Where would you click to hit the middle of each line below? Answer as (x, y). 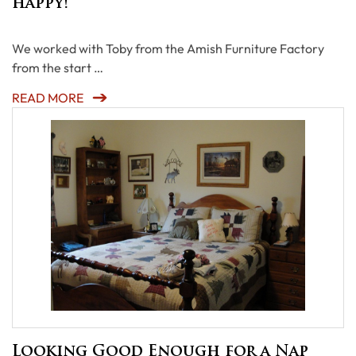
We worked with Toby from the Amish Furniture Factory (168, 48)
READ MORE (48, 98)
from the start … (58, 68)
